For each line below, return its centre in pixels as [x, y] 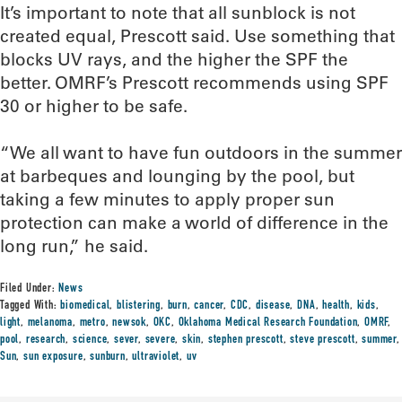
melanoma [50, 323]
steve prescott [323, 340]
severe [160, 340]
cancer [209, 306]
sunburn [108, 357]
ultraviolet [156, 357]
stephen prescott [245, 340]
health [336, 306]
